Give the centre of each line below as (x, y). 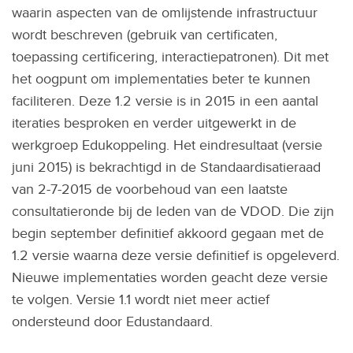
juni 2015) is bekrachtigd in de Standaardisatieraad (166, 166)
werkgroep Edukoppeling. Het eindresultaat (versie (167, 144)
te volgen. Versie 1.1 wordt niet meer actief (141, 299)
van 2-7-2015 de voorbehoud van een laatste (150, 188)
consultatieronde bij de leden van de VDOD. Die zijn (173, 210)
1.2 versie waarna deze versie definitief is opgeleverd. (176, 255)
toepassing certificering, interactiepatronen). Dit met (170, 56)
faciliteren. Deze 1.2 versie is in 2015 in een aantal (165, 100)
